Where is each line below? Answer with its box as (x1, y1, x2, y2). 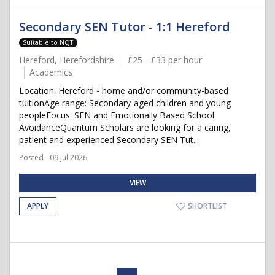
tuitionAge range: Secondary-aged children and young (19, 97, 231, 109)
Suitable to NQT (23, 38, 74, 47)
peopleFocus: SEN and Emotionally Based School (19, 109, 214, 121)
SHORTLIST (186, 201, 227, 211)
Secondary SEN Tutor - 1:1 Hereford (19, 18, 230, 35)
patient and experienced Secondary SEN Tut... (19, 134, 199, 145)
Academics (29, 66, 72, 78)
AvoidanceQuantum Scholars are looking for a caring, (19, 122, 231, 133)
